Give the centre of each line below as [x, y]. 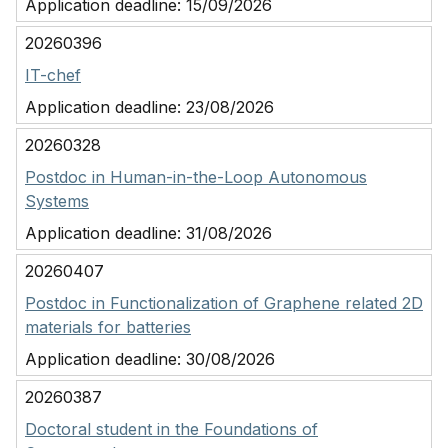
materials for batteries [108, 327]
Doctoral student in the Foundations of [171, 429]
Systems [57, 201]
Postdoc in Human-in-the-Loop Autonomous [196, 177]
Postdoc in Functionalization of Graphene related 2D [224, 303]
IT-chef [53, 75]
